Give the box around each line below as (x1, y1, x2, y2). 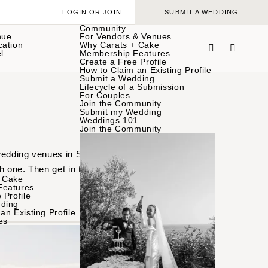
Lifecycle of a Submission (79, 82, 185, 92)
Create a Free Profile (79, 57, 167, 66)
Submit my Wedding (79, 107, 162, 117)
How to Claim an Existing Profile (79, 65, 212, 75)
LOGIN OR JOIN (62, 8, 121, 16)
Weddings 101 (79, 115, 139, 125)
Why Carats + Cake (79, 40, 160, 50)
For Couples (79, 90, 130, 100)
